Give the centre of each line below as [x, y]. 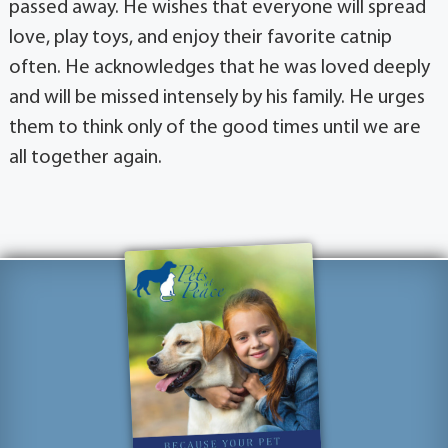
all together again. [85, 157]
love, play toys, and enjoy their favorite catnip [200, 37]
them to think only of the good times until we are [215, 127]
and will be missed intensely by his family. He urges [217, 97]
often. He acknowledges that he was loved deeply [219, 67]
